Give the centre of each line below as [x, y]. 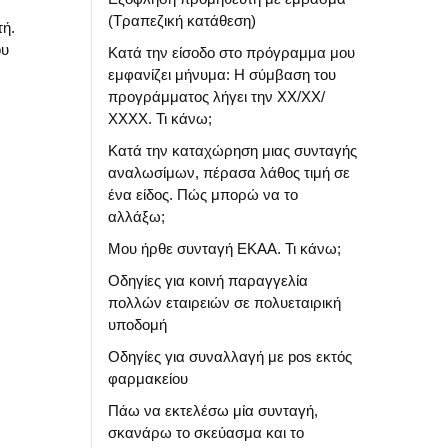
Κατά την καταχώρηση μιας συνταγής [232, 150]
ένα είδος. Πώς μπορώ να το [203, 194]
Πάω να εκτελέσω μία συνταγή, [213, 410]
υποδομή [137, 324]
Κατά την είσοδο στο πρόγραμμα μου [231, 52]
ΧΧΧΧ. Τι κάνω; [160, 118]
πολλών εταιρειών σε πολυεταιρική [224, 302]
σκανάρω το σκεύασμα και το [206, 432]
